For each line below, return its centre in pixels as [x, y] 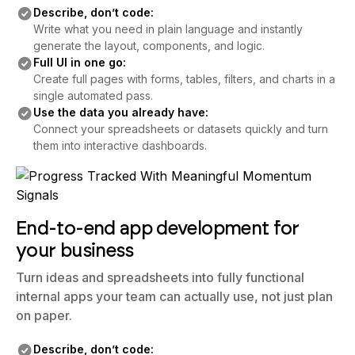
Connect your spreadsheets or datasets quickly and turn [180, 129]
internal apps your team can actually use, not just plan [174, 296]
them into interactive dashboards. [120, 145]
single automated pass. [93, 95]
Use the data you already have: [120, 112]
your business [75, 250]
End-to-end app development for [158, 228]
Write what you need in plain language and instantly [168, 29]
